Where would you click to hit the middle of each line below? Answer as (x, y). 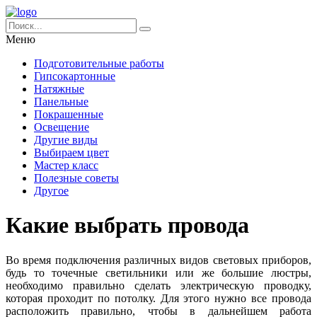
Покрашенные (69, 114)
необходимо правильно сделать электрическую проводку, (158, 285)
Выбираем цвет (71, 152)
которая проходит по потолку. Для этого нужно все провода (158, 298)
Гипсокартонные (75, 76)
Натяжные (59, 89)
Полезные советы (76, 178)
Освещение (62, 127)
